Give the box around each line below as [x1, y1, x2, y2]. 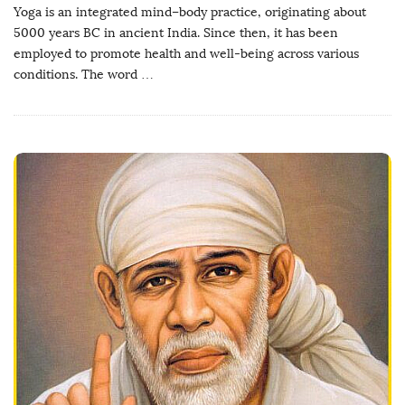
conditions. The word [14, 66, 137, 82]
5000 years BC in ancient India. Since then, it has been [14, 24, 338, 41]
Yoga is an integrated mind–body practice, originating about [14, 4, 366, 20]
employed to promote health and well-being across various [14, 45, 359, 61]
